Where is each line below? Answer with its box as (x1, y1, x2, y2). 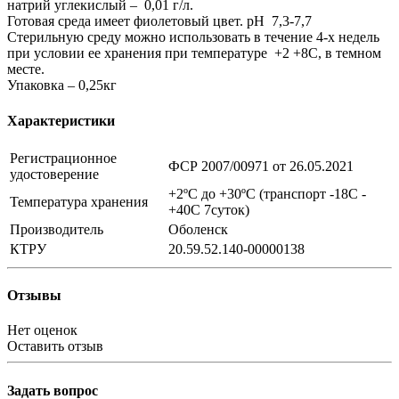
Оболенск (168, 221, 228, 237)
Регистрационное (10, 150, 117, 166)
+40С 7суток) (168, 201, 249, 217)
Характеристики (7, 112, 115, 128)
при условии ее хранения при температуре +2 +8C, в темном (7, 45, 381, 61)
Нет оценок (7, 322, 77, 338)
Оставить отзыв (7, 338, 103, 354)
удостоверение (10, 166, 99, 182)
